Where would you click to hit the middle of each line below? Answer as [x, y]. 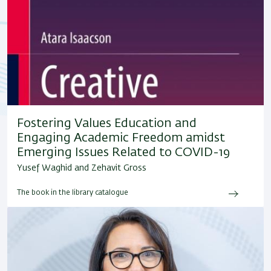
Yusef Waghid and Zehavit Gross [82, 168]
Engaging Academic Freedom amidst [121, 138]
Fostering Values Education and [107, 123]
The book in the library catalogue [73, 193]
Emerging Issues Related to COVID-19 [123, 152]
